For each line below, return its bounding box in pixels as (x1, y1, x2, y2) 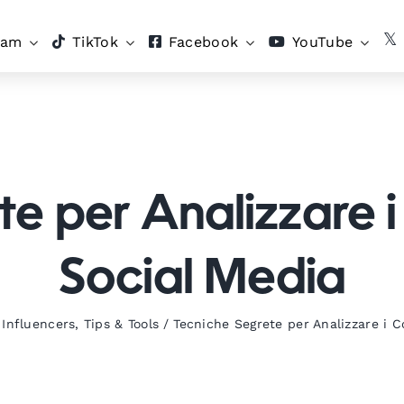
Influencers (2, 317, 76, 331)
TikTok (72, 33, 118, 50)
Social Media (58, 256, 346, 305)
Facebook (168, 33, 239, 50)
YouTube (292, 33, 353, 50)
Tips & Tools (83, 317, 160, 331)
